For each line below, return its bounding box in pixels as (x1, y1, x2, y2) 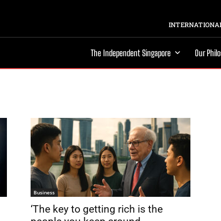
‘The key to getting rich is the (31, 203, 163, 215)
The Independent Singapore (91, 48, 171, 58)
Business (34, 189, 55, 196)
